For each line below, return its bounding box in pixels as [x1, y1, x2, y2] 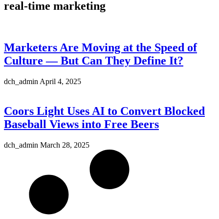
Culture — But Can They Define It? [4, 54, 183, 67]
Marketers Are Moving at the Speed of [4, 41, 197, 54]
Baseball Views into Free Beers [4, 117, 159, 131]
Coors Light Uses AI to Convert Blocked [4, 104, 205, 117]
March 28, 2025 [40, 140, 89, 149]
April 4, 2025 [40, 77, 81, 86]
